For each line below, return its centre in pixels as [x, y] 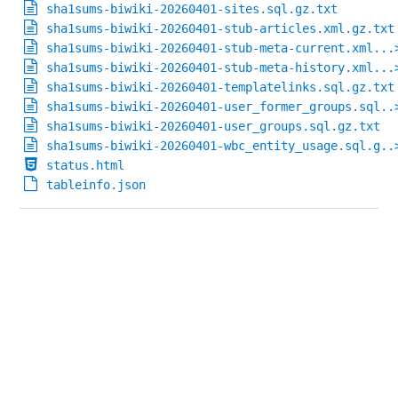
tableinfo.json [96, 185]
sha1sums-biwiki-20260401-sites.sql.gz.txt [192, 9]
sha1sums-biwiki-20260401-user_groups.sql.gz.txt [214, 127]
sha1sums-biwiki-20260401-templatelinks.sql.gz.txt [221, 88]
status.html [86, 166]
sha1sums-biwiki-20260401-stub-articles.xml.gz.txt [221, 29]
